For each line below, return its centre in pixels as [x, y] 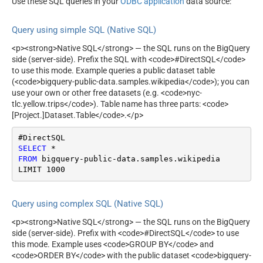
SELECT [32, 149]
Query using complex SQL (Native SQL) [87, 204]
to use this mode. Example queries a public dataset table [113, 70]
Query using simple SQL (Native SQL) [84, 30]
